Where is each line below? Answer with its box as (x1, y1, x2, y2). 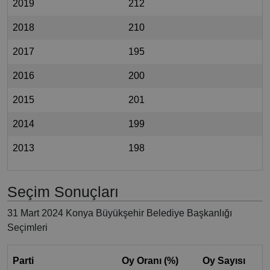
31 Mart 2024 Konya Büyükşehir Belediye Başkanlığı (7, 208, 232, 219)
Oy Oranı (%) (122, 256, 178, 266)
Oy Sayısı (202, 256, 245, 266)
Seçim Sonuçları (7, 183, 119, 201)
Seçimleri (7, 222, 48, 233)
